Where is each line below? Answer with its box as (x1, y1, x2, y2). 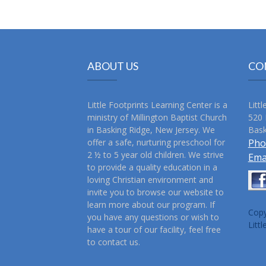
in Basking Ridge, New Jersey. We (87, 124, 215, 136)
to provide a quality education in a (87, 161, 217, 173)
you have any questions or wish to (87, 211, 219, 223)
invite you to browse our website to (87, 186, 224, 198)
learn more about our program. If (87, 199, 215, 211)
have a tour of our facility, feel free (87, 224, 221, 236)
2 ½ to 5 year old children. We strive (87, 149, 224, 161)
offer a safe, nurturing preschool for (87, 137, 225, 148)
